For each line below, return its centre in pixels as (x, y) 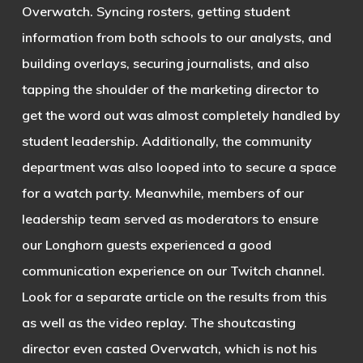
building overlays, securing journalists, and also (165, 64)
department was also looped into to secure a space (179, 167)
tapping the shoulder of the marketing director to (170, 90)
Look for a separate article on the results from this (174, 297)
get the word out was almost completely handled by (181, 115)
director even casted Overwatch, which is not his (169, 349)
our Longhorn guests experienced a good (146, 245)
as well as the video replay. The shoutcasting (158, 323)
